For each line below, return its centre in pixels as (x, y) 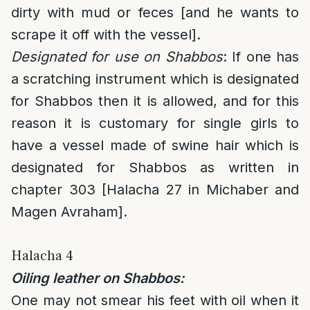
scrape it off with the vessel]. (106, 35)
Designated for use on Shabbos (117, 57)
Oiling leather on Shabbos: (98, 278)
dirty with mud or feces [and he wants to (155, 12)
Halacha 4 (42, 256)
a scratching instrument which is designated (155, 79)
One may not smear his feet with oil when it (155, 300)
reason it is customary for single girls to (155, 123)
